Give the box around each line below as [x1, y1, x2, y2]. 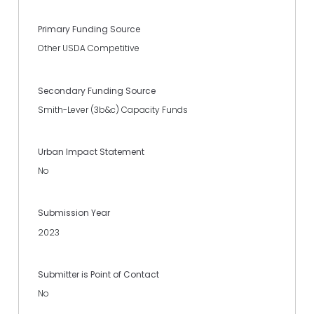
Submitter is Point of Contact [38, 268, 159, 280]
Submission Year [38, 207, 110, 219]
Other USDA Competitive [38, 42, 139, 55]
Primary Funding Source [38, 23, 140, 36]
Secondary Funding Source [38, 84, 156, 97]
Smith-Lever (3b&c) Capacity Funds [38, 103, 188, 116]
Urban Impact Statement [38, 145, 144, 158]
